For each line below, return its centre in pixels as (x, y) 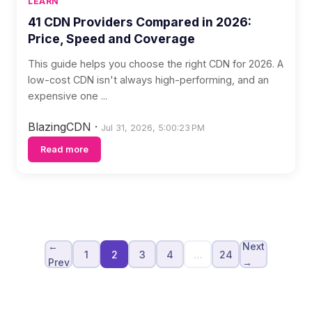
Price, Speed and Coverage (111, 39)
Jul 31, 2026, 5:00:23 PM (153, 128)
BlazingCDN (61, 127)
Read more (64, 149)
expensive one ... (68, 96)
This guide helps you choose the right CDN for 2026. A (156, 64)
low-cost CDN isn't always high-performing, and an (148, 80)
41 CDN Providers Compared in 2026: (140, 22)
